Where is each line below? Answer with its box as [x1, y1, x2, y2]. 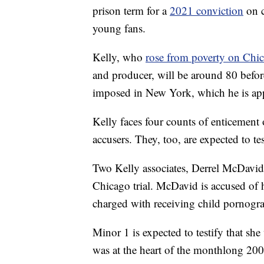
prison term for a [93, 3, 170, 18]
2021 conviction [170, 3, 243, 18]
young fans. [93, 21, 146, 36]
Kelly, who [93, 49, 146, 65]
